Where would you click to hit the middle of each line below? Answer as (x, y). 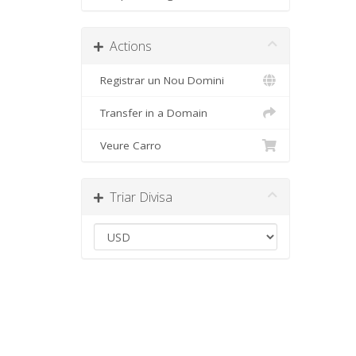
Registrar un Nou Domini (159, 80)
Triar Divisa (138, 197)
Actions (128, 46)
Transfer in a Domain (151, 113)
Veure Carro (128, 145)
